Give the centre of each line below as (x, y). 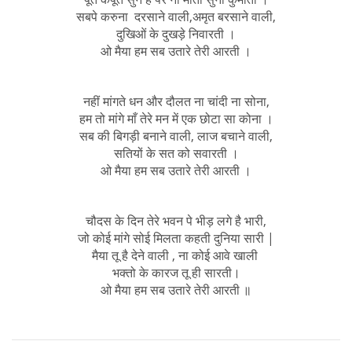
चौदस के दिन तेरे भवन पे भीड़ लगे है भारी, (176, 220)
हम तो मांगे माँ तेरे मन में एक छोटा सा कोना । (176, 118)
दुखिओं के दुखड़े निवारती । (176, 33)
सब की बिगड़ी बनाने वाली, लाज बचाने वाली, (176, 136)
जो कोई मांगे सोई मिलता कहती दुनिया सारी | (176, 238)
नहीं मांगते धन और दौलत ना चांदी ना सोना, (176, 101)
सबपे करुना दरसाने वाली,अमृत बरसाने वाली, (176, 16)
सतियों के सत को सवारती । (176, 153)
